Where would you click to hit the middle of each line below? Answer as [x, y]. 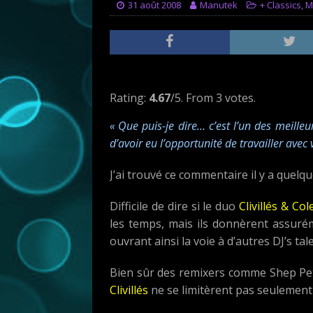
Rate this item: [147, 80]
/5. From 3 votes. [213, 97]
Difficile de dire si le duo [175, 206]
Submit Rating [219, 81]
